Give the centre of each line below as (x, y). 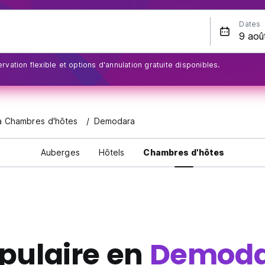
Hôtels (112, 153)
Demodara (114, 121)
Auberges (60, 153)
